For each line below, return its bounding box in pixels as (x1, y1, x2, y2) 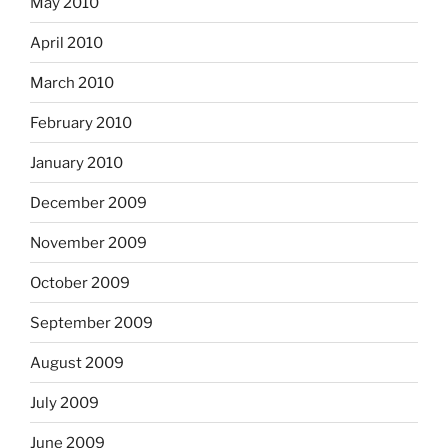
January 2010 (30, 153, 123, 172)
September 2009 (30, 313, 153, 332)
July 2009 (30, 393, 99, 412)
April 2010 (30, 33, 103, 52)
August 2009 (30, 353, 124, 372)
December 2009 (30, 193, 147, 212)
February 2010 (30, 113, 132, 132)
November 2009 (30, 233, 147, 252)
